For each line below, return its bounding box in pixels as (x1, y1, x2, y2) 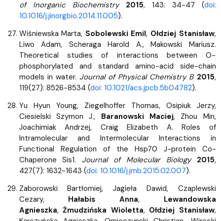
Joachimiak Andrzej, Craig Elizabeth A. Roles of (19, 122, 216, 132)
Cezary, (19, 194, 69, 204)
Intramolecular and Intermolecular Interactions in (19, 133, 216, 143)
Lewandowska (163, 194, 216, 204)
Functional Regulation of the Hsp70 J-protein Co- (19, 144, 216, 154)
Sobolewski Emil (85, 28, 147, 38)
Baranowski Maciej (101, 111, 174, 121)
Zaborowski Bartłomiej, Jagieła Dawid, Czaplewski (19, 183, 216, 193)
